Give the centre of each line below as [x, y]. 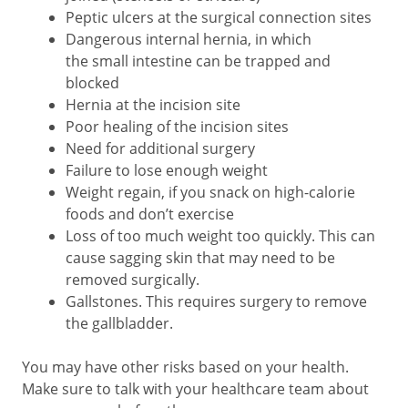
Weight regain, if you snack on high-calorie [210, 192]
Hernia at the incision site [153, 105]
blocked [92, 83]
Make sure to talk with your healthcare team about [195, 389]
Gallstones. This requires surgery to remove [216, 301]
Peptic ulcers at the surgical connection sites [219, 17]
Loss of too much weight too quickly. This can [220, 236]
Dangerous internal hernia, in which [189, 39]
